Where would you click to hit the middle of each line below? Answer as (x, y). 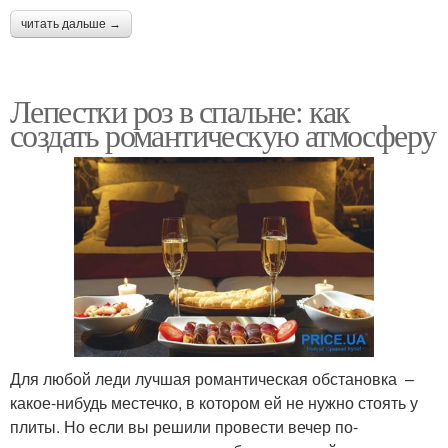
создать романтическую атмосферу (223, 134)
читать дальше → (71, 23)
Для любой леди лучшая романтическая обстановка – (212, 379)
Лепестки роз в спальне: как (180, 110)
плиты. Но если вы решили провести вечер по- (184, 427)
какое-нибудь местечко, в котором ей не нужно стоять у (214, 403)
